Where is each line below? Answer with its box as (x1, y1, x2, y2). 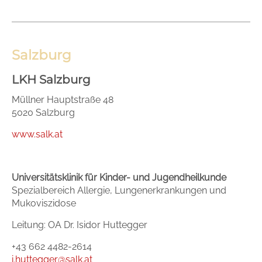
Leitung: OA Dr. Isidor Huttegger (12, 219, 147, 230)
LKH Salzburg (12, 72, 91, 87)
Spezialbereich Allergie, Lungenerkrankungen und (12, 184, 226, 196)
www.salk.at (12, 128, 63, 140)
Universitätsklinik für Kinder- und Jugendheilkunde (12, 171, 226, 183)
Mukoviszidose (12, 197, 76, 209)
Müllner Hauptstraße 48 (12, 94, 113, 105)
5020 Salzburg (12, 106, 75, 118)
